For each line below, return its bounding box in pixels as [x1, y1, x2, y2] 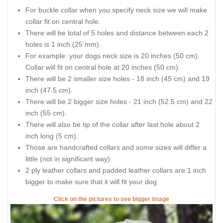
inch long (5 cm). [25, 131, 78, 140]
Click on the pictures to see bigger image [54, 196, 169, 203]
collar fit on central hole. [25, 17, 101, 25]
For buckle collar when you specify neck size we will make [25, 5, 207, 14]
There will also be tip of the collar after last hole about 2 [25, 120, 200, 128]
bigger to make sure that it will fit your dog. [25, 177, 159, 186]
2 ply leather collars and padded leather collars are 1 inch [25, 166, 206, 174]
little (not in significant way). [25, 154, 112, 163]
